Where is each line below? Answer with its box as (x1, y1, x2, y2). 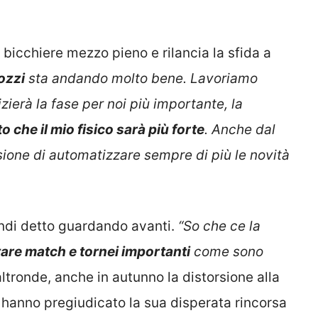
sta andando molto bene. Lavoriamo (25, 70, 258, 87)
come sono (190, 243, 263, 261)
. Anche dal (204, 121, 275, 138)
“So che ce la (178, 218, 261, 235)
